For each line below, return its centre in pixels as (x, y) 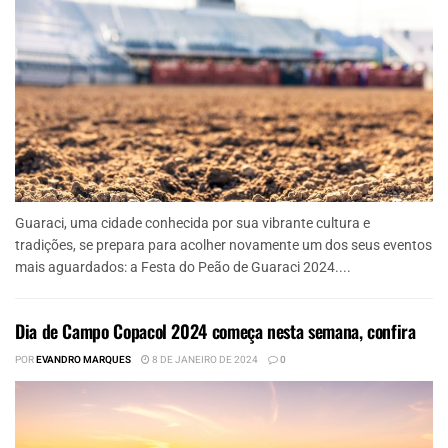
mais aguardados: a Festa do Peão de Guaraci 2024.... (183, 266)
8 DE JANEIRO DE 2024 (204, 359)
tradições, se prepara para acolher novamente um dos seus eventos (223, 244)
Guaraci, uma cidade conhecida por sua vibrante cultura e (192, 222)
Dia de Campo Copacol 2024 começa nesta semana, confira (215, 330)
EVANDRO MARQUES (83, 359)
